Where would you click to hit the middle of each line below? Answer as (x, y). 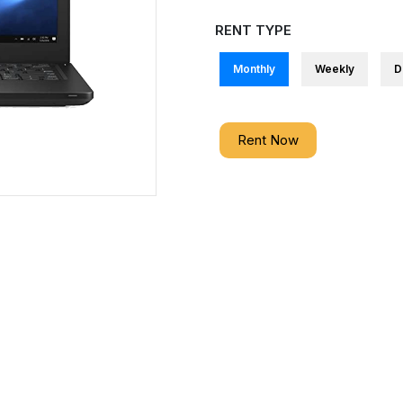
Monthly (254, 69)
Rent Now (268, 140)
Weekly (335, 69)
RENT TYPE (253, 30)
